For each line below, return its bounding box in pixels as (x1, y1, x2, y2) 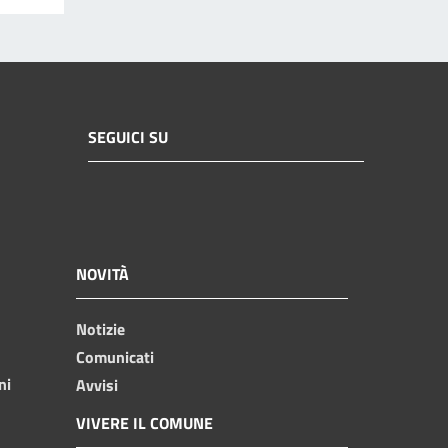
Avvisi (76, 372, 118, 397)
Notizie (76, 316, 125, 341)
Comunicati (76, 344, 154, 369)
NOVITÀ (76, 261, 129, 286)
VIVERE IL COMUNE (76, 410, 213, 435)
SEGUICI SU (88, 125, 168, 150)
